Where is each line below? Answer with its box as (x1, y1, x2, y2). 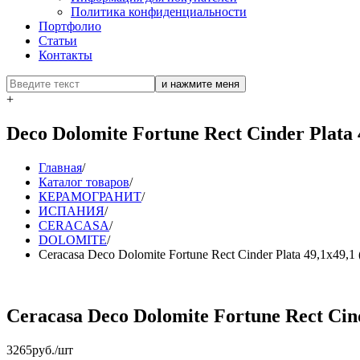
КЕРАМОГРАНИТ (39, 190, 141, 204)
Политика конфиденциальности (71, 5, 247, 19)
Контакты (39, 48, 92, 63)
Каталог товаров (39, 175, 129, 190)
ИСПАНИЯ (39, 204, 104, 219)
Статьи (39, 34, 77, 48)
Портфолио (39, 19, 101, 34)
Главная (39, 161, 82, 175)
